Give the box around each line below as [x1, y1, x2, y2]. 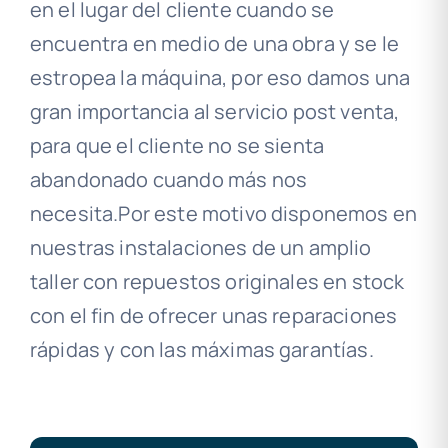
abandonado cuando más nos [29, 166, 307, 194]
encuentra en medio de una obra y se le [29, 30, 400, 58]
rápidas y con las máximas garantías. [29, 336, 374, 364]
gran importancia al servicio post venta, [29, 98, 400, 126]
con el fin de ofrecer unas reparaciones [29, 302, 398, 330]
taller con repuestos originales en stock [29, 268, 405, 296]
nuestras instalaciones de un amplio [29, 234, 372, 262]
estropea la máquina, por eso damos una [29, 64, 411, 92]
